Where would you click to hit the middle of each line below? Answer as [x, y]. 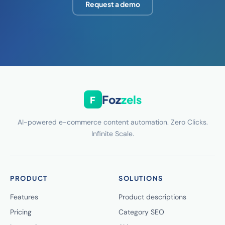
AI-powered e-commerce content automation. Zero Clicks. [113, 122]
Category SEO [141, 212]
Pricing [21, 212]
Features [24, 197]
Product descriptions [152, 197]
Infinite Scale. [113, 134]
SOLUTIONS [141, 178]
